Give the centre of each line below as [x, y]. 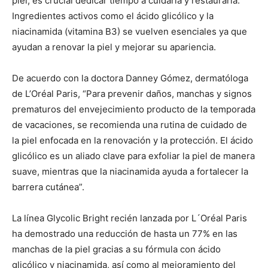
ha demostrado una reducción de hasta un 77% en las [125, 233]
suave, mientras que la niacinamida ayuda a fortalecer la [130, 171]
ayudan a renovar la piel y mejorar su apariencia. [114, 47]
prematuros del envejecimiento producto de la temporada [134, 109]
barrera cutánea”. [48, 187]
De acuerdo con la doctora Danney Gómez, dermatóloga [130, 78]
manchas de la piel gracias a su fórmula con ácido [116, 249]
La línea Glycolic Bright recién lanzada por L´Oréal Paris [130, 218]
